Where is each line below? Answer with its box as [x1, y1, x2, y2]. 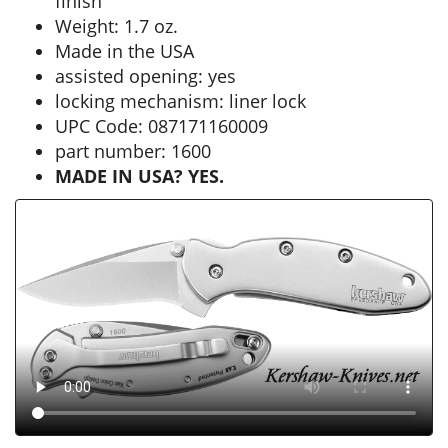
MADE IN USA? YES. [55, 164, 224, 188]
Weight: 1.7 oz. [55, 14, 178, 38]
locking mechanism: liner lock [55, 89, 306, 113]
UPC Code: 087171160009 [55, 114, 268, 138]
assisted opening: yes [55, 64, 236, 88]
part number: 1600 [55, 139, 211, 163]
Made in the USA [55, 39, 194, 63]
